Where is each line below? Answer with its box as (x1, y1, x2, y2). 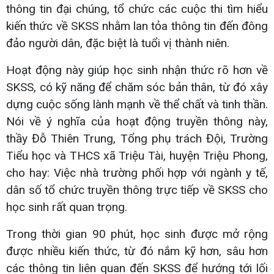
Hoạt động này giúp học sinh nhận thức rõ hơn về (6, 62, 268, 77)
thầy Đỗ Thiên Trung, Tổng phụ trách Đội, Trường (6, 131, 268, 146)
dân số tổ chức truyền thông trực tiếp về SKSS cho (6, 182, 268, 197)
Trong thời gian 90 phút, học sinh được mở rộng (6, 226, 268, 241)
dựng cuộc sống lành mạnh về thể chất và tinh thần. (6, 97, 268, 111)
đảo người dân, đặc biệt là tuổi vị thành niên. (6, 35, 229, 50)
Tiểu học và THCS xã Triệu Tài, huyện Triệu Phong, (6, 148, 268, 163)
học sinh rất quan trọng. (6, 199, 127, 214)
